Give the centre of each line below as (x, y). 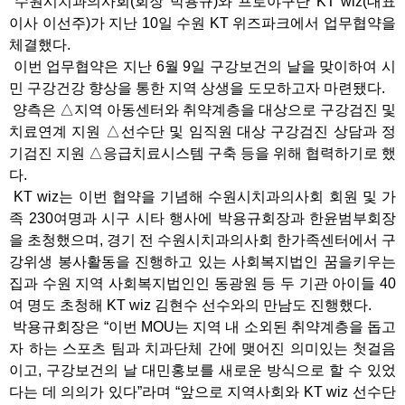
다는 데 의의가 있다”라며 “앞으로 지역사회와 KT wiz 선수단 (202, 392)
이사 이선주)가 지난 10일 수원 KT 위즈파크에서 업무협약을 (202, 23)
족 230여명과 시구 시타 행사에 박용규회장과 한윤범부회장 (202, 218)
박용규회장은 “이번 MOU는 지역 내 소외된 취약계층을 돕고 (202, 327)
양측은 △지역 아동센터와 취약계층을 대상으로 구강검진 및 (202, 110)
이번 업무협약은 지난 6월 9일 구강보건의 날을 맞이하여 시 (202, 66)
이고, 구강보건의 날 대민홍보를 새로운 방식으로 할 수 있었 (202, 370)
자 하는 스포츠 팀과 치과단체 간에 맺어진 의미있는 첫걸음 (202, 348)
